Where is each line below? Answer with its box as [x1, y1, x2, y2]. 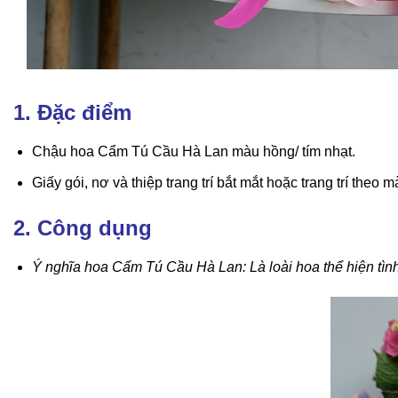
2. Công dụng [13, 216, 158, 241]
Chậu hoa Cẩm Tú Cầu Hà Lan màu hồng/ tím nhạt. [31, 144, 355, 160]
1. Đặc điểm [13, 100, 131, 125]
